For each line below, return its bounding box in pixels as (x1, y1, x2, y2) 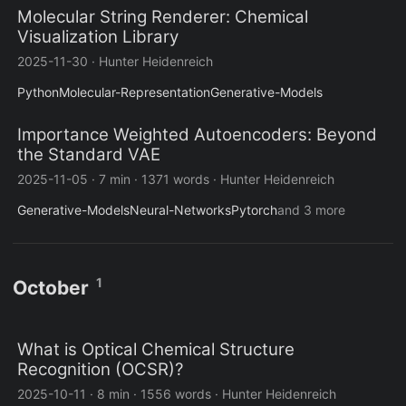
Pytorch (231, 202, 277, 218)
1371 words (141, 171, 209, 188)
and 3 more (277, 202, 345, 218)
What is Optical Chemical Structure (17, 339, 295, 361)
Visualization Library (17, 26, 179, 48)
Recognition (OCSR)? (17, 359, 183, 381)
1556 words (140, 386, 211, 402)
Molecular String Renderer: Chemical (17, 6, 308, 28)
